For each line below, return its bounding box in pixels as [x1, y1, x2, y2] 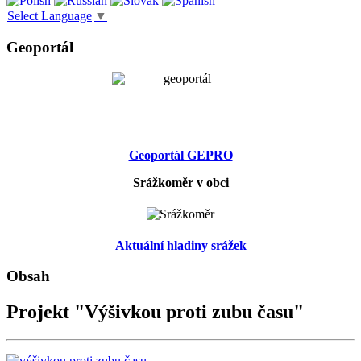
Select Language [7, 9, 92, 23]
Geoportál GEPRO [128, 147, 233, 162]
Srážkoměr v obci [132, 175, 229, 189]
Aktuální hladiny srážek [114, 238, 247, 252]
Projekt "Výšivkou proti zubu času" [6, 301, 304, 323]
